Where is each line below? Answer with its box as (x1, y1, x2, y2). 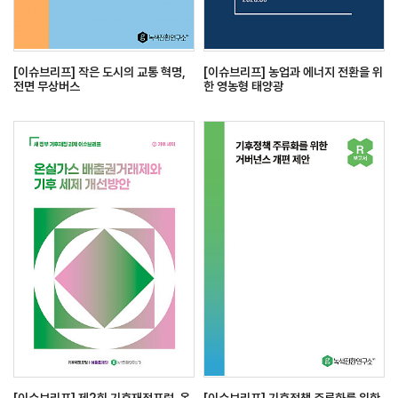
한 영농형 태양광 (203, 78, 283, 93)
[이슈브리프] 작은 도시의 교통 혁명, (13, 64, 186, 79)
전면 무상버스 (13, 78, 80, 93)
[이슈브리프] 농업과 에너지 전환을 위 (203, 64, 383, 79)
